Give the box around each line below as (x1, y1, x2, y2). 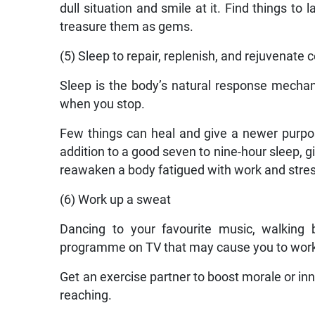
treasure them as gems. (60, 20, 194, 34)
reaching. (60, 288, 112, 303)
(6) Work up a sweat (60, 193, 172, 207)
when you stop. (60, 97, 146, 112)
